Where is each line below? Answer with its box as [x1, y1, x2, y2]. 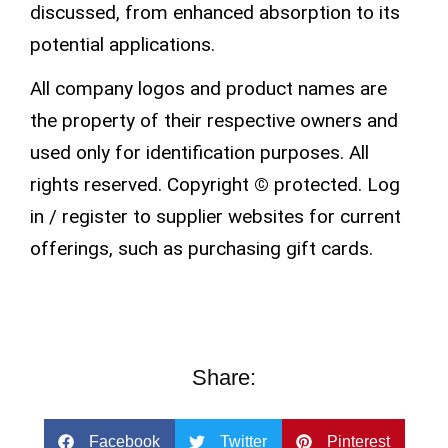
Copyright [167, 172, 249, 196]
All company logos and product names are [30, 76, 387, 100]
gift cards [286, 236, 369, 260]
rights [30, 172, 79, 196]
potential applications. [30, 33, 215, 57]
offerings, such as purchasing [30, 236, 286, 260]
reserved [79, 172, 158, 196]
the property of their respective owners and [30, 108, 398, 132]
